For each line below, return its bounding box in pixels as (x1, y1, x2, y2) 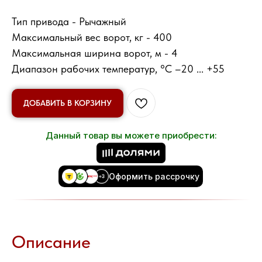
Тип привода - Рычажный (12, 15, 126, 28)
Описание (12, 231, 91, 253)
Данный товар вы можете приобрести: (45, 130, 217, 142)
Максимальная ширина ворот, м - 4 (12, 47, 178, 60)
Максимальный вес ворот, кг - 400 (12, 31, 172, 44)
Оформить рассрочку (109, 171, 199, 181)
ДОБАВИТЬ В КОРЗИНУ (23, 98, 112, 108)
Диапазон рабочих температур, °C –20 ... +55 (12, 63, 225, 75)
